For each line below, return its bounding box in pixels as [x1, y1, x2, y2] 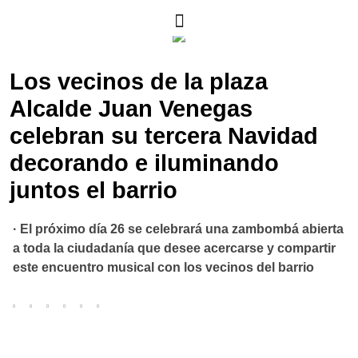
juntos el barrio [10, 177, 177, 203]
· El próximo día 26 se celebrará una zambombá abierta [13, 222, 344, 236]
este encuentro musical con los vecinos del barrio [13, 261, 314, 274]
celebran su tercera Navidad [10, 123, 318, 149]
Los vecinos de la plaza [10, 69, 268, 94]
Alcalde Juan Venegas [10, 96, 253, 121]
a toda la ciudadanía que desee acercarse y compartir [13, 241, 336, 255]
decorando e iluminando [10, 150, 279, 176]
